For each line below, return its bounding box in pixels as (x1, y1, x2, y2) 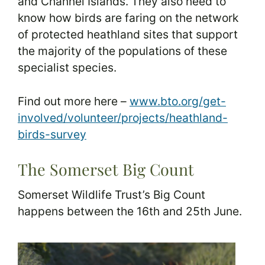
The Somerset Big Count (18, 158, 194, 180)
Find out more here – (18, 94, 130, 109)
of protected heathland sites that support (18, 27, 238, 42)
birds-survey (18, 127, 86, 142)
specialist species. (18, 60, 117, 75)
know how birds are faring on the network (18, 11, 238, 25)
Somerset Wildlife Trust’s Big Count (18, 188, 205, 202)
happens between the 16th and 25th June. (18, 204, 242, 219)
